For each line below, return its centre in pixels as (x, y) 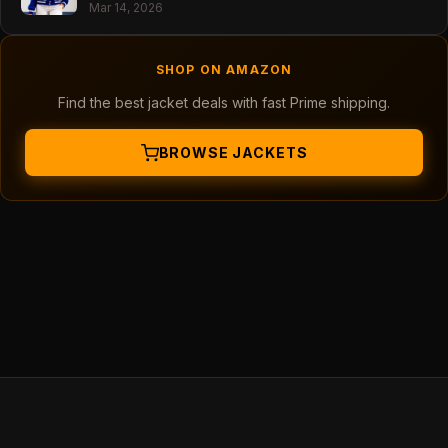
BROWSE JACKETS (233, 152)
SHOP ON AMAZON (224, 69)
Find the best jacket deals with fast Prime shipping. (224, 102)
